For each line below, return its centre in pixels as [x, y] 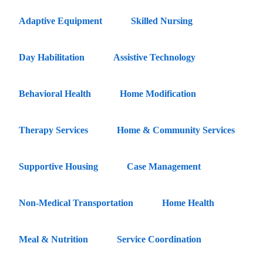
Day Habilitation [52, 57]
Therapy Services [53, 130]
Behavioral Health [55, 93]
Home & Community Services [176, 130]
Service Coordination [159, 239]
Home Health [188, 203]
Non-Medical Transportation [76, 203]
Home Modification [158, 93]
